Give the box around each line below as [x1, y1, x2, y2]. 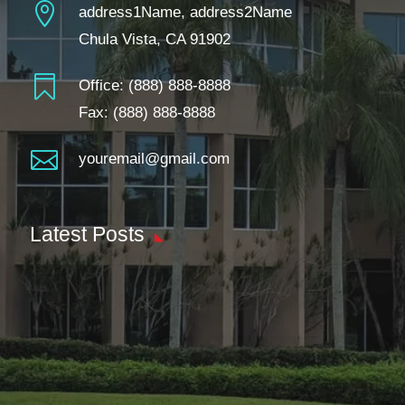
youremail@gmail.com [78, 149, 230, 167]
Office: [78, 76, 128, 94]
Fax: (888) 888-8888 [78, 103, 215, 121]
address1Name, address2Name [78, 3, 292, 21]
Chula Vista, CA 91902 [78, 30, 231, 48]
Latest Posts [30, 221, 146, 246]
